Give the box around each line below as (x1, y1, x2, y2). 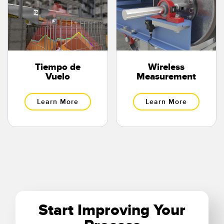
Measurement (136, 70, 196, 82)
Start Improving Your (38, 200, 185, 220)
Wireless (148, 61, 184, 73)
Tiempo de (35, 61, 80, 73)
